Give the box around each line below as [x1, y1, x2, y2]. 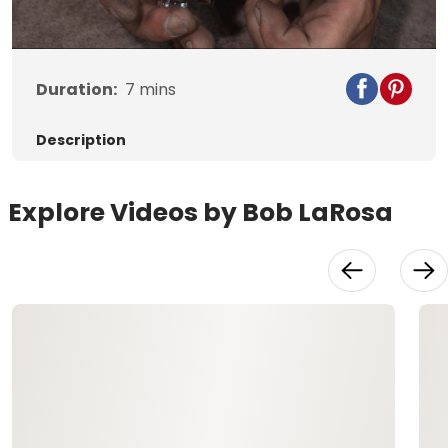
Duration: [36, 78, 117, 102]
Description [36, 130, 126, 151]
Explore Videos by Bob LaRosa [8, 195, 393, 231]
